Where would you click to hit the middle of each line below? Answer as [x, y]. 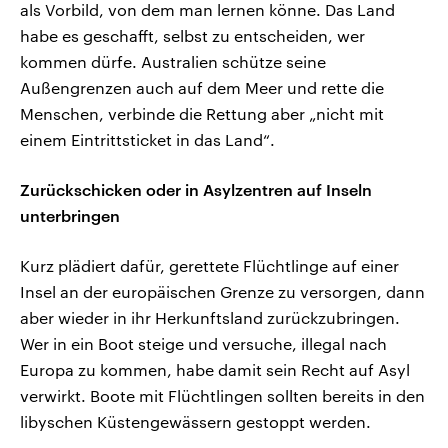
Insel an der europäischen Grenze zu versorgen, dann [222, 292]
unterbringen [70, 216]
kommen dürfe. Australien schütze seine [173, 62]
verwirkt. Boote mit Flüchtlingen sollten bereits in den [222, 396]
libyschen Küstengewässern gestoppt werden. [195, 422]
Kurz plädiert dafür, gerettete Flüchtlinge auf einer [209, 266]
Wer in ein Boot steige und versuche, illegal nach [203, 344]
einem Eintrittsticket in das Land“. [147, 140]
